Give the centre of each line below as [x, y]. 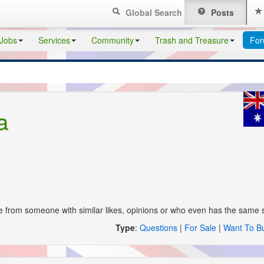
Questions [159, 228]
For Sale [200, 228]
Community [113, 40]
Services [54, 40]
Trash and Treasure [192, 40]
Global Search [153, 12]
